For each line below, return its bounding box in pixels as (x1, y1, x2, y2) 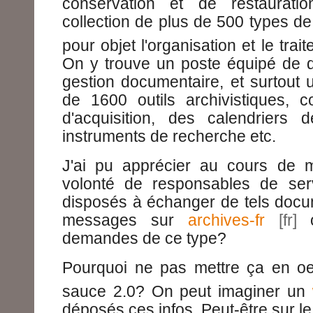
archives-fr (187, 211, 265, 229)
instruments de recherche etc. (62, 127, 276, 145)
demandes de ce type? (62, 229, 226, 247)
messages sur (62, 211, 188, 229)
